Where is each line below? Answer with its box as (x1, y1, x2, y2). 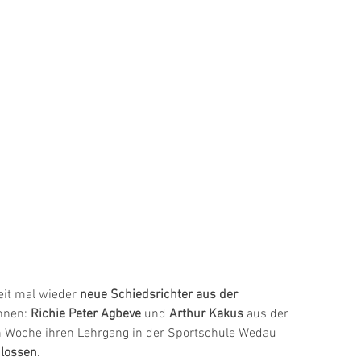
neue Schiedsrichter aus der (80, 286, 241, 303)
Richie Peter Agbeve (31, 305, 144, 322)
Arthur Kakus (169, 305, 243, 322)
